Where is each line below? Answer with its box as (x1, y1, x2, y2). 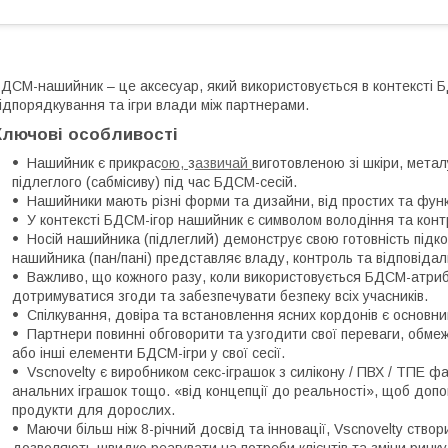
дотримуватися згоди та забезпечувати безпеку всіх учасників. (12, 288, 428, 305)
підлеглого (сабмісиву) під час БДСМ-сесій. (12, 174, 297, 191)
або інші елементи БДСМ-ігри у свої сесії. (12, 345, 285, 362)
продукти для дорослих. (12, 402, 175, 419)
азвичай (195, 155, 252, 172)
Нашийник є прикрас (27, 155, 161, 172)
